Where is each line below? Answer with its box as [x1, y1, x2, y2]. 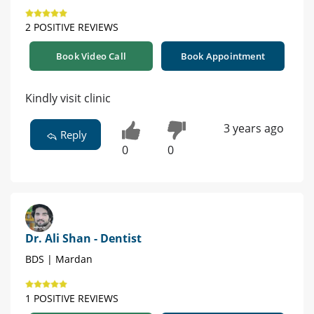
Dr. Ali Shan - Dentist [25, 230, 142, 246]
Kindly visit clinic [25, 90, 111, 107]
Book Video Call [56, 50, 126, 63]
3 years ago [223, 121, 284, 137]
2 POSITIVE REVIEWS [25, 20, 118, 34]
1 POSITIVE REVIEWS [25, 291, 118, 305]
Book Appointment [180, 50, 266, 63]
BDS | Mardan [25, 252, 93, 266]
